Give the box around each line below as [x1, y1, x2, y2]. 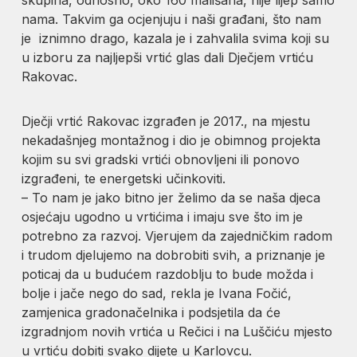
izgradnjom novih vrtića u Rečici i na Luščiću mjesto [22, 323, 333, 339]
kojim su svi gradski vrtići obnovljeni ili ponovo [22, 151, 300, 167]
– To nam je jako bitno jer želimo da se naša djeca [22, 189, 321, 206]
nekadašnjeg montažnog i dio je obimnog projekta [22, 131, 321, 148]
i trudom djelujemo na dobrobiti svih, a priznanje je [22, 246, 326, 263]
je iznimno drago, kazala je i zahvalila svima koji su [22, 29, 330, 46]
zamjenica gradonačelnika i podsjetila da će [22, 304, 281, 320]
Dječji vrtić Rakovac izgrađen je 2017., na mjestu [22, 112, 311, 129]
